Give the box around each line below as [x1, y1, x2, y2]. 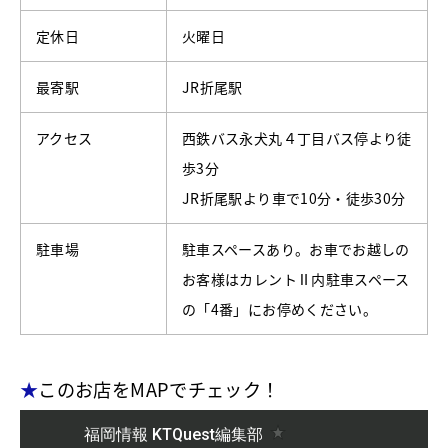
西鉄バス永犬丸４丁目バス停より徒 [182, 128, 412, 149]
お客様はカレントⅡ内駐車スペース [182, 269, 410, 290]
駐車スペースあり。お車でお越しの [182, 239, 410, 260]
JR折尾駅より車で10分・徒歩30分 [182, 188, 406, 209]
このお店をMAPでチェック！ [38, 376, 280, 403]
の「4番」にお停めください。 [182, 299, 378, 320]
